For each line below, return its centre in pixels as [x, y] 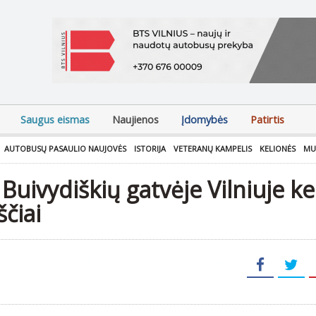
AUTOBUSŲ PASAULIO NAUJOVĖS [65, 148]
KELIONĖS [278, 148]
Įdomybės [205, 120]
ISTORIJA [150, 148]
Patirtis [267, 120]
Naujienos [135, 120]
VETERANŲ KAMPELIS [213, 148]
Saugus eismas [55, 120]
